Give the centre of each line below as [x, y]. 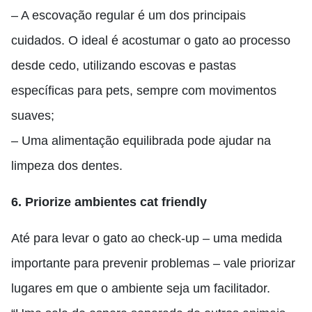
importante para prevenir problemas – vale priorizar [153, 263]
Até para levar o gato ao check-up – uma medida [147, 238]
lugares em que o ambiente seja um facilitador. [141, 288]
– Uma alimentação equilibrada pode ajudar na [141, 141]
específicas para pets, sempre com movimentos [144, 91]
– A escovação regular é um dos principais [128, 15]
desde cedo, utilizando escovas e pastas [124, 65]
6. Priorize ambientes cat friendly [109, 202]
